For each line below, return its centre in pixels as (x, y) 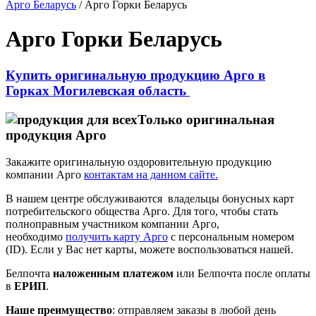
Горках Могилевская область (98, 90)
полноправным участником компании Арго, (113, 224)
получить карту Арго (117, 237)
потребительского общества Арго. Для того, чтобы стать (142, 212)
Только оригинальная (206, 119)
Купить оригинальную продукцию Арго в (135, 75)
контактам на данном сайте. (151, 175)
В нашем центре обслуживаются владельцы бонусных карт (150, 199)
